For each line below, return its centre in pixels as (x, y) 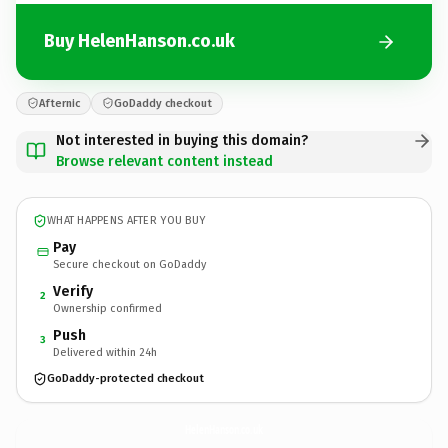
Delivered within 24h (105, 352)
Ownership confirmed (107, 308)
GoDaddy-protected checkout (125, 378)
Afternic (59, 103)
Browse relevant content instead (164, 161)
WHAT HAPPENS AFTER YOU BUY (126, 220)
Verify (73, 291)
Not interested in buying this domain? (182, 140)
